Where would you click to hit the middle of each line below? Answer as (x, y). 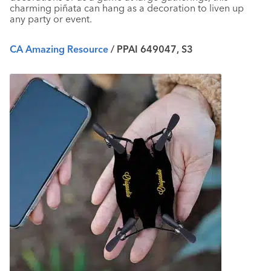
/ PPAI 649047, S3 (151, 49)
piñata (69, 8)
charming (32, 8)
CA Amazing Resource (59, 49)
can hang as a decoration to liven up (164, 8)
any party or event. (51, 19)
